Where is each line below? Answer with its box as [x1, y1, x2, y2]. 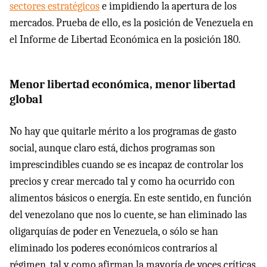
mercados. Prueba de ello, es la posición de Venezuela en [10, 16, 253, 29]
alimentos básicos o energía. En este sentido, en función [10, 191, 252, 204]
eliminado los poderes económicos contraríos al [10, 241, 218, 254]
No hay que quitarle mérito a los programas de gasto [10, 125, 237, 138]
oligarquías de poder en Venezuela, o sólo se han [10, 225, 218, 238]
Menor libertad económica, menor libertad [10, 77, 235, 91]
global [10, 92, 42, 106]
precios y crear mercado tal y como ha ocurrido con [10, 175, 235, 188]
